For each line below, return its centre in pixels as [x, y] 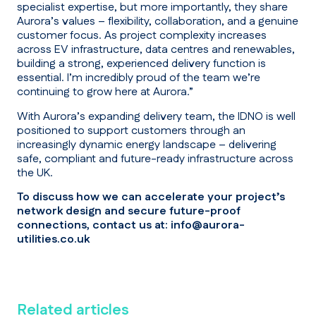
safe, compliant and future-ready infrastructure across [155, 159]
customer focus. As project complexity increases [142, 36]
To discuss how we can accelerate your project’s [151, 197]
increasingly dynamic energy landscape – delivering [147, 145]
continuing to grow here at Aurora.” [105, 92]
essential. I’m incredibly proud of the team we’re [139, 78]
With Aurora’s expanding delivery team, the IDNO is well [156, 116]
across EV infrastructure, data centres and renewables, [156, 50]
